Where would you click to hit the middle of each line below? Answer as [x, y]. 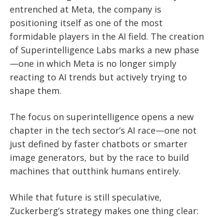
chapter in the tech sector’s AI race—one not [103, 130]
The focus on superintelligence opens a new [102, 116]
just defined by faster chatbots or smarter [99, 144]
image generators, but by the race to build [99, 157]
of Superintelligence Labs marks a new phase [104, 50]
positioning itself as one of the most [86, 23]
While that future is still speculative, [86, 197]
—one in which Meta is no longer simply [93, 63]
